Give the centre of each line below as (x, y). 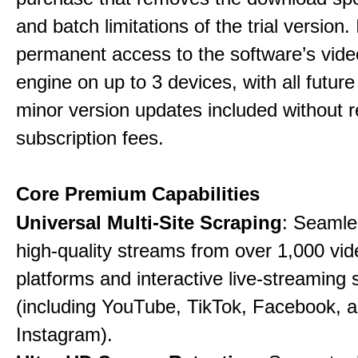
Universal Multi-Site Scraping (149, 223)
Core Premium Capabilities (138, 194)
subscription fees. (90, 138)
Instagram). (64, 334)
